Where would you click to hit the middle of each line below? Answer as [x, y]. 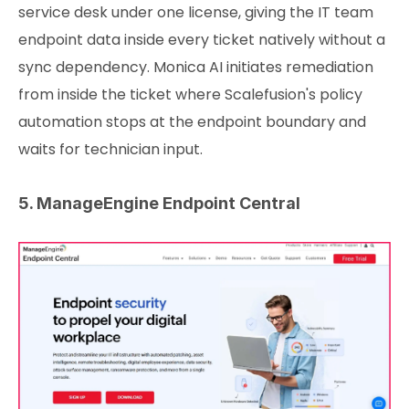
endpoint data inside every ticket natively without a [202, 39]
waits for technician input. [110, 149]
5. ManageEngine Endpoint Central [159, 203]
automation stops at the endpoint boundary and [192, 121]
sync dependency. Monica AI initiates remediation [196, 67]
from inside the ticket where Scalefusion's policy [190, 94]
